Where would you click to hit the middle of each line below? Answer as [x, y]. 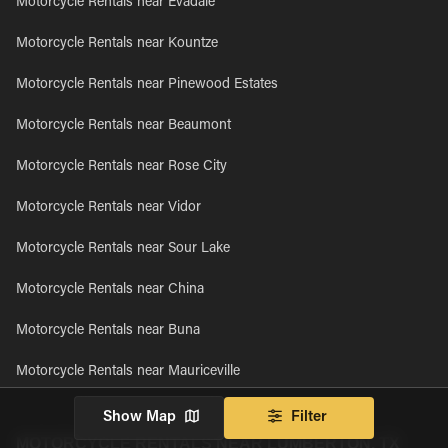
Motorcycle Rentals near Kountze [117, 44]
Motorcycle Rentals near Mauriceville [128, 372]
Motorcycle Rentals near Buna [108, 331]
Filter [309, 417]
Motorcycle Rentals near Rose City [121, 167]
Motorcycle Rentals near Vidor [108, 208]
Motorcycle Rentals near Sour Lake [123, 249]
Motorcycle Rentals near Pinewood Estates [147, 85]
